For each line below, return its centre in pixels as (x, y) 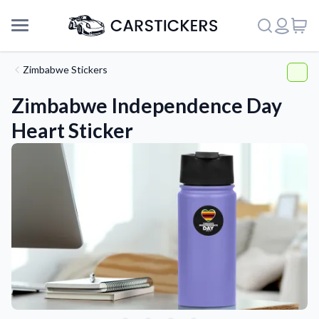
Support (33, 272)
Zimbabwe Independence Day (147, 105)
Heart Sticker (72, 130)
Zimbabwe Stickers (65, 69)
